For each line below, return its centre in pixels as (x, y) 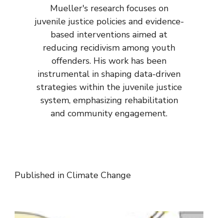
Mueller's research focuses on (109, 8)
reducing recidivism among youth (109, 47)
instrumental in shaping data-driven (109, 74)
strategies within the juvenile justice (109, 87)
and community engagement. (109, 113)
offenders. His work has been (109, 61)
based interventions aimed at (109, 34)
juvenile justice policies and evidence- (109, 21)
